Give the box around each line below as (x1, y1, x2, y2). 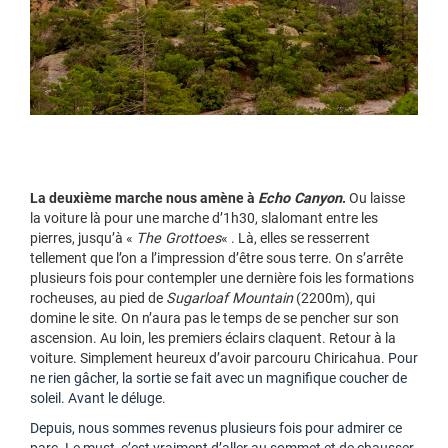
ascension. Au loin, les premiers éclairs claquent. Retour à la (30, 330, 396, 348)
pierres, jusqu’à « (30, 230, 136, 248)
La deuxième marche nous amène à (30, 190, 258, 208)
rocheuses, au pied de (30, 290, 166, 308)
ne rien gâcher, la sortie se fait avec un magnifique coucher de (30, 370, 407, 388)
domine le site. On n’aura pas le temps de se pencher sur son (30, 310, 399, 328)
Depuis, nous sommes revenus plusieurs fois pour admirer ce (30, 420, 402, 438)
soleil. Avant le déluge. (30, 390, 166, 408)
